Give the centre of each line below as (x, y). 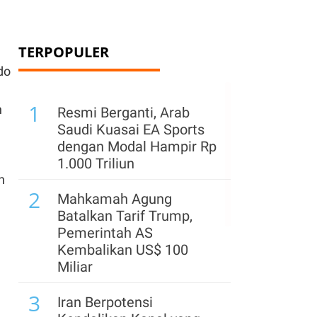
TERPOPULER (64, 52)
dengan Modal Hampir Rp (137, 146)
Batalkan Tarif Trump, (125, 216)
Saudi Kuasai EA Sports (131, 129)
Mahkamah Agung (115, 199)
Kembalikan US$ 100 (123, 250)
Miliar (75, 267)
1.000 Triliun (96, 163)
